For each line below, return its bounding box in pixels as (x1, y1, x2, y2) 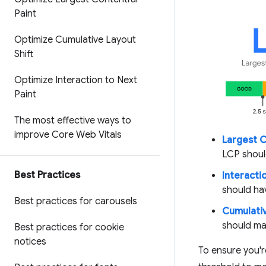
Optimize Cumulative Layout (14, 34, 136, 46)
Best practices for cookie (14, 221, 124, 233)
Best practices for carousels (14, 195, 137, 207)
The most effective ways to (14, 115, 131, 126)
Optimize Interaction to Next (14, 74, 137, 86)
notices (14, 236, 46, 248)
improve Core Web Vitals (14, 129, 122, 141)
